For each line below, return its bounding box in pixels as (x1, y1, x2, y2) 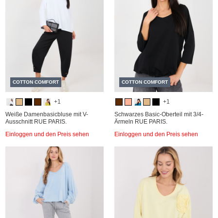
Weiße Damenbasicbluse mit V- (5, 111, 88, 118)
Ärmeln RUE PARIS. (114, 118, 167, 125)
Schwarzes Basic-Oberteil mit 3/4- (114, 111, 203, 118)
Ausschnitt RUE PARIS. (5, 118, 67, 125)
